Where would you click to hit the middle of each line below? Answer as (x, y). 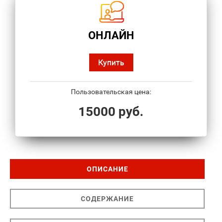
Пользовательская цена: (111, 92)
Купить (111, 62)
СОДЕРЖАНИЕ (107, 199)
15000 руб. (111, 112)
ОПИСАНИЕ (107, 169)
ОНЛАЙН (111, 36)
